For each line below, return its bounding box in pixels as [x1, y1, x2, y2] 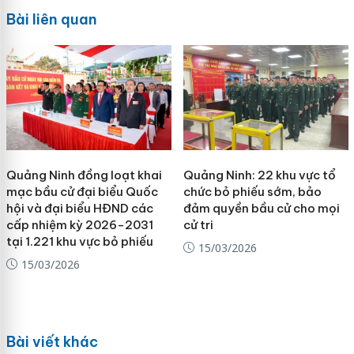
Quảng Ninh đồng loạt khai [6, 167, 162, 183]
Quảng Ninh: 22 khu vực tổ [183, 167, 336, 183]
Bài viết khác [6, 333, 98, 352]
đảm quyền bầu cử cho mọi [183, 200, 340, 216]
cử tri [183, 217, 213, 232]
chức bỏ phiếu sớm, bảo [183, 183, 322, 199]
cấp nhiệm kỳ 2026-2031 [6, 217, 153, 232]
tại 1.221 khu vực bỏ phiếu [6, 233, 153, 249]
